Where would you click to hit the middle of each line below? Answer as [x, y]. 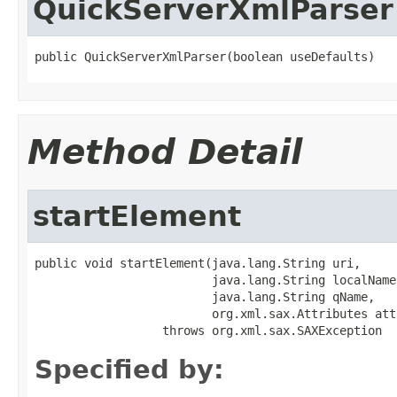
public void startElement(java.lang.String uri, [198, 263]
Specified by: [129, 369]
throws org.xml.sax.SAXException [208, 330]
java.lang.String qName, [205, 296]
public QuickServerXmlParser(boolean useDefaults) [205, 56]
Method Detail [165, 152]
